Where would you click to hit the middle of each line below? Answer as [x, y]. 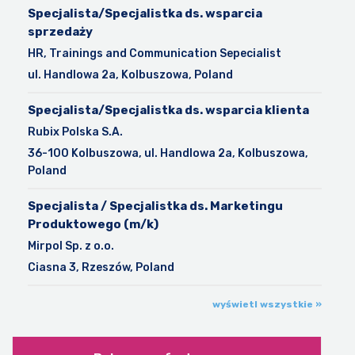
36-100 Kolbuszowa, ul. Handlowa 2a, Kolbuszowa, [168, 154]
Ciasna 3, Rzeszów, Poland [101, 268]
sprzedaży [60, 32]
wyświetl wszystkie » [267, 305]
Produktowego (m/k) [93, 225]
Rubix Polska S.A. [75, 132]
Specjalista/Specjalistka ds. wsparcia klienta [168, 111]
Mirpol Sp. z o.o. [71, 246]
